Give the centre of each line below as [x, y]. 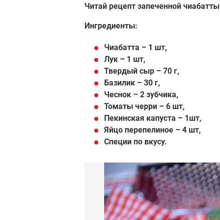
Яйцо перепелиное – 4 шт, [152, 130]
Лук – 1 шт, [125, 59]
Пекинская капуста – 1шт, [153, 118]
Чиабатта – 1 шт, [136, 47]
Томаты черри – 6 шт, [144, 106]
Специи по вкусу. [136, 141]
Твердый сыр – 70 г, [142, 71]
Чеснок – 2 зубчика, [141, 94]
